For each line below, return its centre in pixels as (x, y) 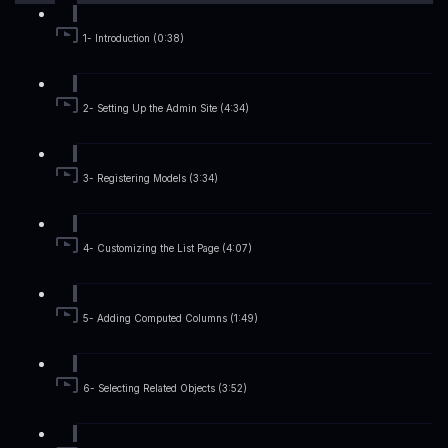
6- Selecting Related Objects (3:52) (165, 389)
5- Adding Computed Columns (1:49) (170, 319)
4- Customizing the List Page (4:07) (167, 249)
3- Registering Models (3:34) (150, 179)
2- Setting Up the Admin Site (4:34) (166, 109)
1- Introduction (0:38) (133, 39)
